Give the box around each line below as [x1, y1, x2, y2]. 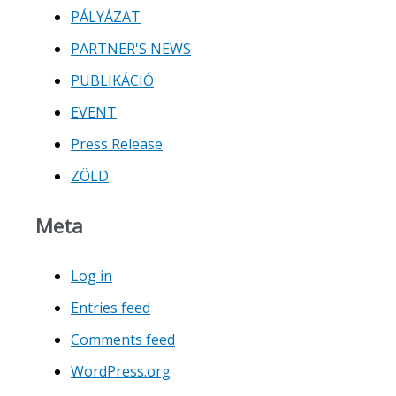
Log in [71, 265, 112, 286]
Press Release [71, 134, 163, 154]
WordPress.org [71, 361, 171, 381]
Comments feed [71, 329, 175, 349]
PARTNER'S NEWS [71, 39, 191, 58]
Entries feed [71, 297, 150, 317]
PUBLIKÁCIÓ [71, 71, 154, 90]
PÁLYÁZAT [71, 7, 141, 27]
